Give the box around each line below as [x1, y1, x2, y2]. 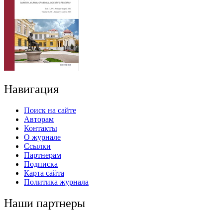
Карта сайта [24, 168, 64, 177]
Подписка [24, 159, 58, 168]
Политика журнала [24, 177, 89, 186]
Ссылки [24, 141, 51, 150]
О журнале [24, 132, 61, 141]
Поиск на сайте [24, 106, 76, 114]
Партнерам [24, 150, 61, 159]
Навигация [4, 82, 59, 96]
